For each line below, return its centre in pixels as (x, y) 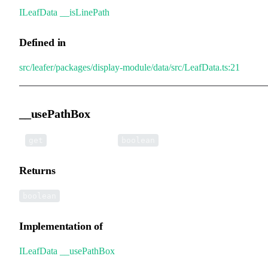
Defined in (43, 42)
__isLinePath (85, 12)
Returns (37, 170)
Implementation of (61, 226)
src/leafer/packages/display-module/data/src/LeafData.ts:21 (130, 67)
